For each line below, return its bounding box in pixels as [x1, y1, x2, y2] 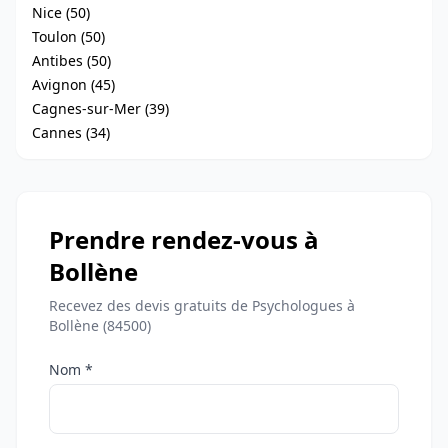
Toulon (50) [32, 27, 105, 46]
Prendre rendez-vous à [49, 223, 319, 256]
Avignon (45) [32, 75, 115, 94]
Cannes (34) [32, 123, 110, 142]
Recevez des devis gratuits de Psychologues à [49, 296, 355, 315]
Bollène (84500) [49, 316, 151, 335]
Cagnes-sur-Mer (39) [32, 99, 169, 118]
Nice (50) [32, 3, 90, 22]
